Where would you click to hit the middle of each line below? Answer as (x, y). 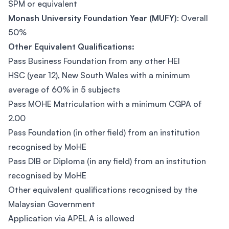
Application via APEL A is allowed (71, 218)
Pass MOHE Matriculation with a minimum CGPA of (105, 104)
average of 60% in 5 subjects (64, 89)
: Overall (192, 18)
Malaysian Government (52, 204)
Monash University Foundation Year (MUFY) (93, 18)
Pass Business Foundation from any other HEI (94, 61)
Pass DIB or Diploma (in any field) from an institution (107, 161)
